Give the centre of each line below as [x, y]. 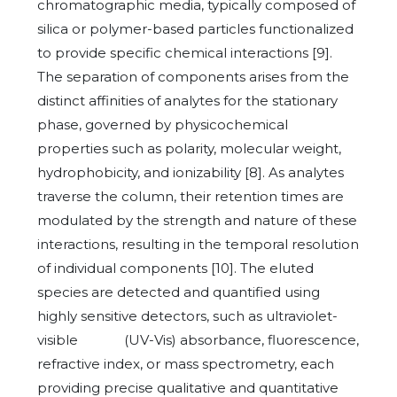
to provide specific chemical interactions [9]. [185, 53]
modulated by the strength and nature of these [197, 220]
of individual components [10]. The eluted [175, 268]
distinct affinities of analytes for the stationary [187, 101]
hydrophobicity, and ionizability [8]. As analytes [191, 172]
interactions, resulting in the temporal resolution [198, 244]
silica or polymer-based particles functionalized [195, 29]
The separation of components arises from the [193, 77]
